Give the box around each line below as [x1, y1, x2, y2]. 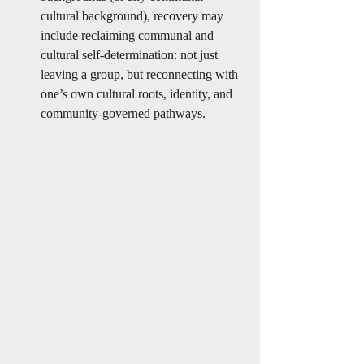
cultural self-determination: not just [41, 48, 221, 62]
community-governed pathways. [41, 106, 206, 120]
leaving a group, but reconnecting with [41, 67, 241, 81]
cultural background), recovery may [41, 9, 227, 23]
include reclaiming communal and [41, 28, 217, 42]
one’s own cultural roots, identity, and [41, 87, 236, 101]
